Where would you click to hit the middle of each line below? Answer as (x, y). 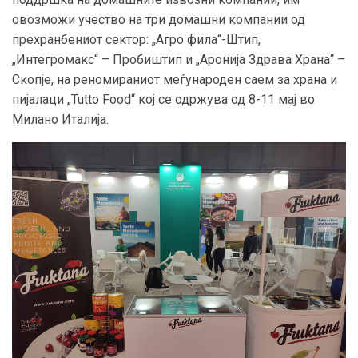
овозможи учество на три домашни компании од (159, 20)
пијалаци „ (42, 100)
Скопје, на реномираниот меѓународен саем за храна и (175, 80)
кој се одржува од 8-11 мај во (227, 100)
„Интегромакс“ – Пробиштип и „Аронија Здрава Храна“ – (179, 60)
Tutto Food (101, 100)
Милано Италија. (68, 120)
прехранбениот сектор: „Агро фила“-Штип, (136, 40)
